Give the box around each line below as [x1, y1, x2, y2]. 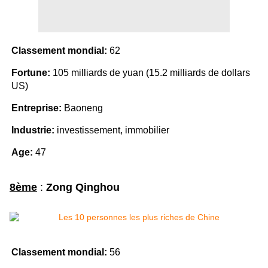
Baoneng [62, 103, 103, 114]
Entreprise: [11, 103, 62, 114]
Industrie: [11, 125, 54, 136]
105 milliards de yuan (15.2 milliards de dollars [50, 68, 250, 78]
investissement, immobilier [54, 125, 169, 136]
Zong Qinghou [46, 181, 120, 194]
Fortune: [11, 68, 50, 78]
